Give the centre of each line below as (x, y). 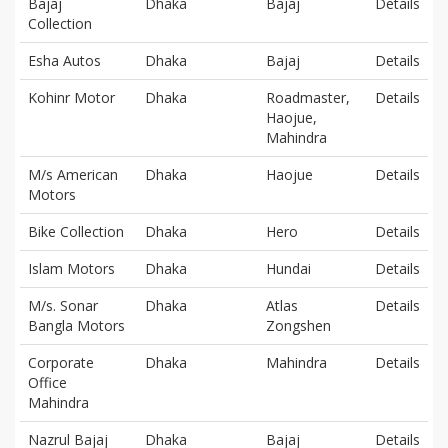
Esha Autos (64, 60)
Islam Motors (71, 268)
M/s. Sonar (63, 305)
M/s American (73, 174)
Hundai (288, 268)
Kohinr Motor (71, 97)
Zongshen (298, 325)
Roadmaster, (308, 97)
